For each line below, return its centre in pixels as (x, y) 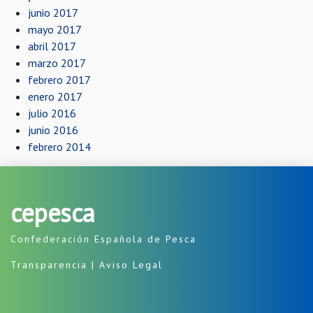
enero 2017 (55, 96)
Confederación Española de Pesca (103, 239)
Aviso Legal (131, 265)
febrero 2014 (59, 147)
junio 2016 (53, 130)
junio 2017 (53, 13)
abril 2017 (52, 46)
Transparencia (49, 265)
